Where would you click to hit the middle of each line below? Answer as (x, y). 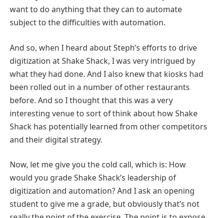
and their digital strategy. (56, 139)
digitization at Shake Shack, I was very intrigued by (102, 61)
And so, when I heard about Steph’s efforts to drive (103, 47)
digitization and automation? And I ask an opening (102, 191)
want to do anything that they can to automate (96, 9)
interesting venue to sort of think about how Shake (104, 113)
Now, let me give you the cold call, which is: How (98, 165)
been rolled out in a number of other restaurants (100, 87)
